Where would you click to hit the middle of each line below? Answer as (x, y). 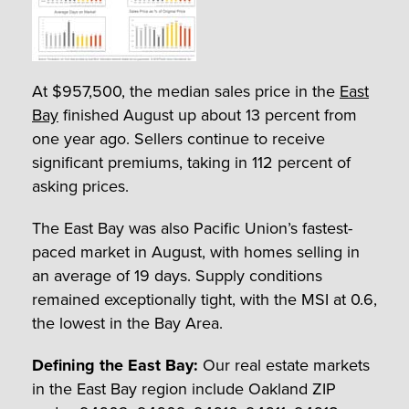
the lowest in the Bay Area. (127, 323)
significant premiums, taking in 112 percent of (191, 162)
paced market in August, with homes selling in (196, 252)
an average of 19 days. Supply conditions (177, 275)
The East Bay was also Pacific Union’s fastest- (192, 228)
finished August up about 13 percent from (208, 115)
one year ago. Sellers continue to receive (178, 138)
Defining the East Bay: (115, 365)
